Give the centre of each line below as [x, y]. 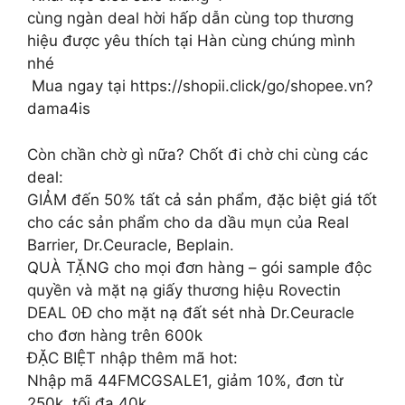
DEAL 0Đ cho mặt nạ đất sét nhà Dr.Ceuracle [191, 312]
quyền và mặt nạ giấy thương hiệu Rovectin [184, 290]
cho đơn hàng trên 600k [115, 335]
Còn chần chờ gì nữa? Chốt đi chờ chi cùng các [198, 154]
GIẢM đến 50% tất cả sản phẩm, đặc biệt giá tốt [202, 199]
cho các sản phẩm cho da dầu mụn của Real [188, 222]
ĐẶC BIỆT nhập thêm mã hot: [132, 358]
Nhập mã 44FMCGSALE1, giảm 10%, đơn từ [185, 380]
